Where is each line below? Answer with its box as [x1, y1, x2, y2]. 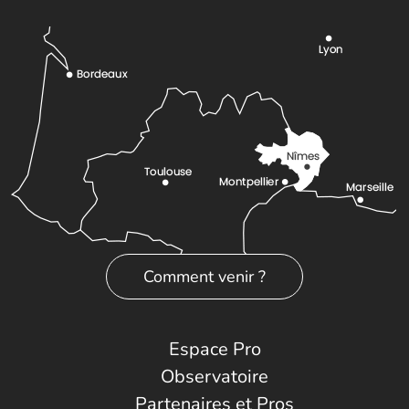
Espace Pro [168, 337, 261, 362]
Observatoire [161, 364, 269, 390]
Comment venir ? [143, 266, 266, 288]
